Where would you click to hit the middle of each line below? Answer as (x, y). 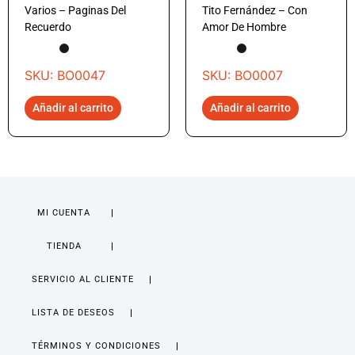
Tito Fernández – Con (255, 10)
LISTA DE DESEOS (73, 313)
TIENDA (64, 246)
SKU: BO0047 (65, 76)
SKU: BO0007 (242, 76)
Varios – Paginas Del (75, 10)
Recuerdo (48, 27)
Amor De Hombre (244, 27)
